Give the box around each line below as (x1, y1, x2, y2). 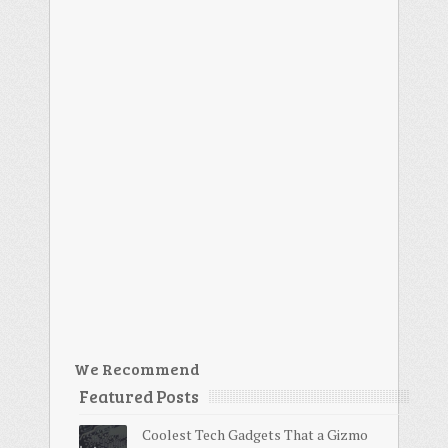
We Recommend (74, 357, 200, 379)
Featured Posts (79, 384, 199, 408)
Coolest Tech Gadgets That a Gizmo (142, 424, 368, 444)
